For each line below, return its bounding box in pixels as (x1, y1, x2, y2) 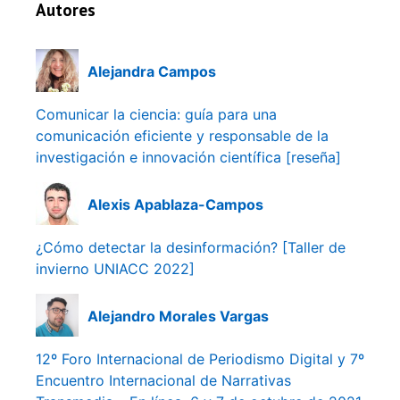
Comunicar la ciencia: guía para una (36, 105, 277, 124)
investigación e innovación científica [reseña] (36, 148, 341, 167)
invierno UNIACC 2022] (36, 260, 195, 279)
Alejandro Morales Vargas (87, 306, 269, 325)
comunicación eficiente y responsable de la (36, 127, 329, 146)
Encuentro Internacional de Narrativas (36, 371, 291, 390)
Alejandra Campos (87, 62, 216, 80)
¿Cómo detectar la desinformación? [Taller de (36, 238, 346, 257)
